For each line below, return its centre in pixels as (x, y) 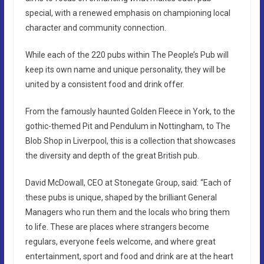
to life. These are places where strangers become (117, 227)
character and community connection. (95, 27)
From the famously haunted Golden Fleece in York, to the (130, 111)
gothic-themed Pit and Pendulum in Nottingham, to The (128, 126)
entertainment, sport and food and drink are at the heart (129, 256)
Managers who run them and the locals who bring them (127, 212)
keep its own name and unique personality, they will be (125, 69)
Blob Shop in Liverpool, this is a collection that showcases (130, 141)
